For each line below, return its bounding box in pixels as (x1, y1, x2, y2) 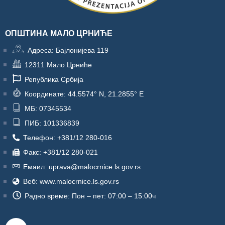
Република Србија (25, 75, 83, 84)
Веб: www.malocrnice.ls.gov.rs (23, 177, 119, 186)
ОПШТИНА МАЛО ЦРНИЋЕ (5, 29, 113, 38)
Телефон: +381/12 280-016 (23, 134, 112, 142)
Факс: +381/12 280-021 (23, 148, 98, 157)
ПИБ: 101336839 (25, 119, 79, 128)
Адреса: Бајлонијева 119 (28, 46, 108, 55)
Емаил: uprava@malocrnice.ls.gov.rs (23, 163, 141, 171)
